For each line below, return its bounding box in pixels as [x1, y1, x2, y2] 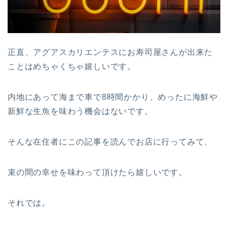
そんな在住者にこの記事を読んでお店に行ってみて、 [8, 137, 213, 147]
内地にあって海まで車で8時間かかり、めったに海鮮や [8, 93, 218, 102]
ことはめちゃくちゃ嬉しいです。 [8, 62, 136, 71]
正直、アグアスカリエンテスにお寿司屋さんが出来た [8, 48, 213, 57]
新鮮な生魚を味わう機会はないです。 [8, 107, 153, 116]
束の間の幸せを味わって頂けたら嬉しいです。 [8, 168, 187, 177]
